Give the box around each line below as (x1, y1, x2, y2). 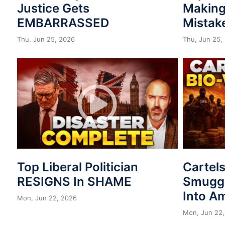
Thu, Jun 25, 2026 (17, 35, 75, 43)
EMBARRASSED (17, 15, 109, 30)
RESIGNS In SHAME (17, 174, 132, 189)
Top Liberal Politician (17, 159, 138, 174)
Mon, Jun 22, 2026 (17, 193, 77, 202)
